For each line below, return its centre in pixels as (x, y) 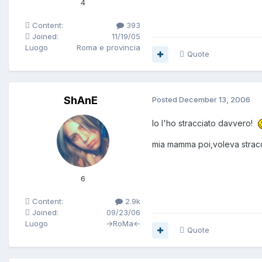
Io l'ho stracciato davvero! (205, 123)
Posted (166, 100)
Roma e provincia (108, 48)
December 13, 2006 (215, 100)
